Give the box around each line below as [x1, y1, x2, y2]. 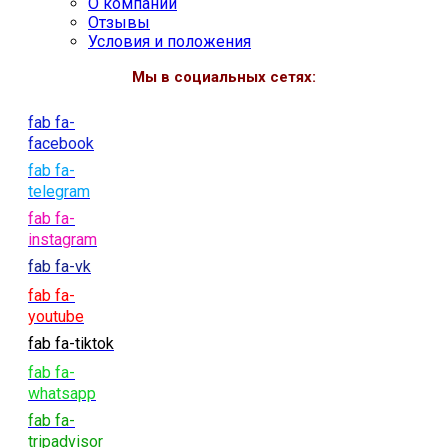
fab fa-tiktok [28, 334, 114, 354]
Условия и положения [88, 31, 251, 51]
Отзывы [88, 12, 150, 32]
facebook [28, 134, 94, 154]
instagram [28, 230, 97, 250]
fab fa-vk [28, 257, 91, 277]
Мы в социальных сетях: [132, 68, 316, 87]
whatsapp [28, 384, 96, 404]
